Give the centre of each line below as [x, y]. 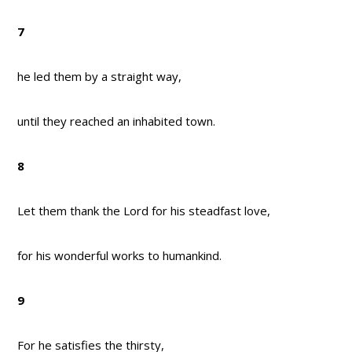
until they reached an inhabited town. [117, 121]
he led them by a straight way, [100, 77]
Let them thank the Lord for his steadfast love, [144, 211]
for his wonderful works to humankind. [120, 256]
